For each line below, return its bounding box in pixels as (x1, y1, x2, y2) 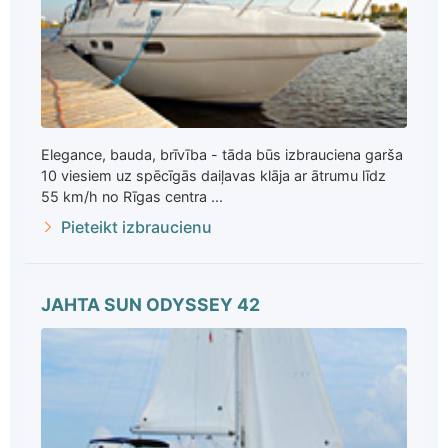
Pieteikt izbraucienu (61, 216, 212, 237)
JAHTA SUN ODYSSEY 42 (41, 293, 260, 315)
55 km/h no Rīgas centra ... (41, 187, 223, 205)
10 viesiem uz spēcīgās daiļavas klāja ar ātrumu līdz (41, 166, 386, 184)
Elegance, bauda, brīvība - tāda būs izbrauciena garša (41, 145, 403, 163)
